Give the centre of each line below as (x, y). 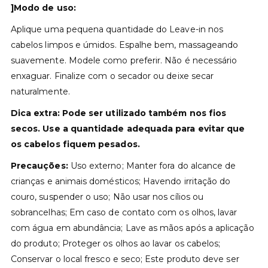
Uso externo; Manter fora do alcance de (152, 166)
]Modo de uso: (43, 8)
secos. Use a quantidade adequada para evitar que (128, 129)
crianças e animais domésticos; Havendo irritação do (121, 182)
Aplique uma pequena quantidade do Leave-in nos (117, 30)
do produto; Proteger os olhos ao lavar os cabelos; (115, 244)
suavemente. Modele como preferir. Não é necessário (124, 61)
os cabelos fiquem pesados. (75, 144)
